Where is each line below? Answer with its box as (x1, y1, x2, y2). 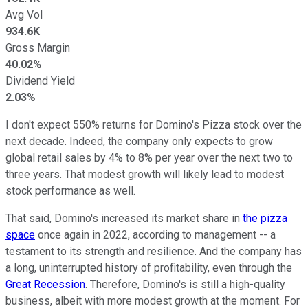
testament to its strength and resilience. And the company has (5, 244, 302, 258)
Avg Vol (5, 8, 43, 21)
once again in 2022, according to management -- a (35, 228, 276, 241)
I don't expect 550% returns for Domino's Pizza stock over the (5, 118, 302, 131)
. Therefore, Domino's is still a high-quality (85, 277, 285, 291)
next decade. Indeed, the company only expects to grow (5, 134, 273, 148)
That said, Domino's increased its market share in (5, 211, 243, 225)
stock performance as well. (5, 184, 138, 197)
